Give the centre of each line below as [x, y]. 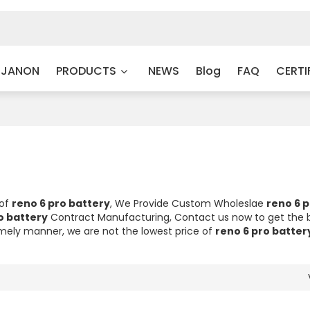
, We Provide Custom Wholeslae [188, 203]
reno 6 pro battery [61, 203]
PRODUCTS [86, 71]
